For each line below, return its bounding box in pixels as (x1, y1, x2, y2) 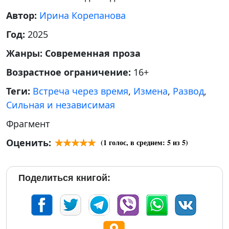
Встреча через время (33, 85, 128, 97)
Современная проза (45, 47, 141, 59)
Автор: (6, 9, 39, 21)
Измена (133, 85, 168, 97)
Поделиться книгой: (18, 173, 110, 183)
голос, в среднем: (107, 137, 167, 148)
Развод (173, 85, 204, 97)
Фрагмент (6, 118, 50, 130)
